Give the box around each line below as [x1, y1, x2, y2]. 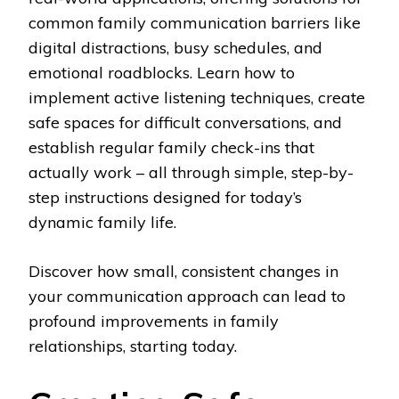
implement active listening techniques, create [28, 87, 365, 109]
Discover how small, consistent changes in [28, 261, 338, 282]
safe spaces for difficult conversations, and [28, 112, 342, 134]
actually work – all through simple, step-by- [28, 162, 354, 183]
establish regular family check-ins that [28, 137, 314, 159]
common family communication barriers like [28, 12, 361, 34]
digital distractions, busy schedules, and [28, 37, 322, 59]
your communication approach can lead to [28, 286, 346, 307]
